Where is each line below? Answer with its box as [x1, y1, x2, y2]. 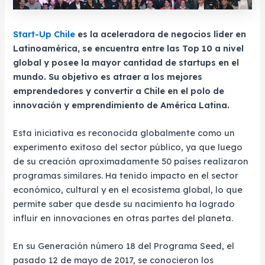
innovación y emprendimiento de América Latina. [13, 99, 232, 111]
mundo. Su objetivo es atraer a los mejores [13, 70, 203, 82]
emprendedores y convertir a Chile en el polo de [13, 85, 225, 96]
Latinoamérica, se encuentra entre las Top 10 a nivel [13, 42, 244, 54]
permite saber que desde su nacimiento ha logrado [13, 198, 235, 209]
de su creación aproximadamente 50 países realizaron [13, 155, 249, 167]
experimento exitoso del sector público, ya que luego [13, 141, 243, 153]
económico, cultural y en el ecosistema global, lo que [13, 183, 243, 195]
